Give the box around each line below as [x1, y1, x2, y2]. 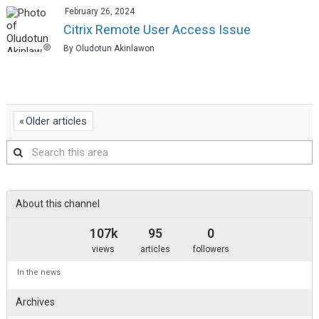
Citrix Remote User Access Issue [63, 21, 251, 37]
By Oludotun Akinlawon [63, 43, 155, 53]
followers [192, 244, 229, 255]
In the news [16, 268, 61, 278]
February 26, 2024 [64, 6, 135, 16]
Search [6, 142, 45, 156]
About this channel [15, 198, 100, 210]
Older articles [26, 115, 88, 128]
